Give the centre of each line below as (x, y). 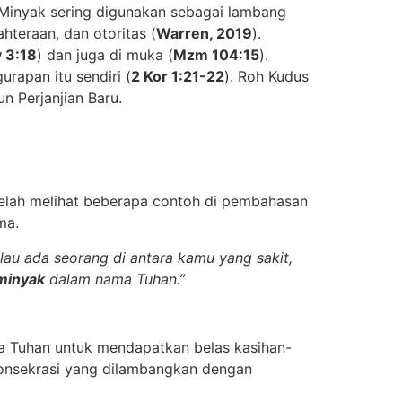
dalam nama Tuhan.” (115, 279)
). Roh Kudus (267, 77)
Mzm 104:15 (216, 55)
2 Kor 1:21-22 (178, 77)
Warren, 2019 (204, 34)
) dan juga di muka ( (105, 55)
